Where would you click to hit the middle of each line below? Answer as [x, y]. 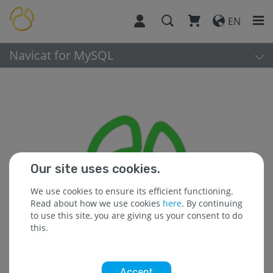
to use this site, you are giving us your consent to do [136, 215]
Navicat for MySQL [61, 55]
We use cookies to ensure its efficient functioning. [132, 191]
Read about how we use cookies [97, 203]
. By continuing [212, 203]
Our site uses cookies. [95, 169]
